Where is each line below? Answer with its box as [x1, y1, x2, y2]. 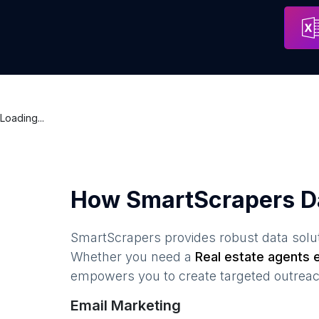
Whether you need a [70, 249, 195, 264]
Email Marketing [70, 297, 181, 314]
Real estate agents [195, 249, 310, 264]
